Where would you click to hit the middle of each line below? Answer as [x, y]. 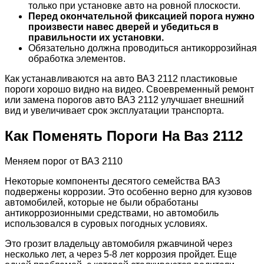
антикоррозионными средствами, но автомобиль [112, 213]
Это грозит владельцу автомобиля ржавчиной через [118, 243]
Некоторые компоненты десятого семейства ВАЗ [113, 181]
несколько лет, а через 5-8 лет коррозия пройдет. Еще [121, 254]
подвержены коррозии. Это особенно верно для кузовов [128, 192]
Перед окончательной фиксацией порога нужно [141, 16]
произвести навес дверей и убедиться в [123, 27]
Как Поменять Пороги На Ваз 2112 [124, 136]
